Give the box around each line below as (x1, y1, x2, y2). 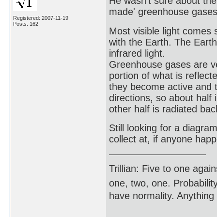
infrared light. (109, 47, 165, 59)
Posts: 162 (13, 21, 38, 27)
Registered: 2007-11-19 (13, 15, 68, 21)
